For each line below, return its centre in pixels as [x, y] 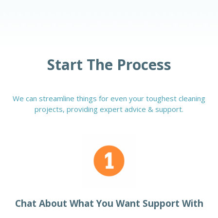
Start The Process [109, 65]
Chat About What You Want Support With [109, 204]
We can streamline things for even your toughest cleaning [109, 99]
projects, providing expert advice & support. [109, 109]
